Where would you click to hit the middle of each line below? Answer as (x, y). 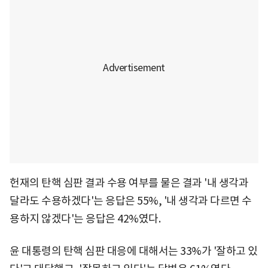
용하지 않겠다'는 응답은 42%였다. (85, 218)
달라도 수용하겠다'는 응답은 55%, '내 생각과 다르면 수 (131, 200)
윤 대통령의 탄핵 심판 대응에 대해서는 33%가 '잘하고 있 (134, 251)
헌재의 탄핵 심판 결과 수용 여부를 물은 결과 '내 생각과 (129, 182)
